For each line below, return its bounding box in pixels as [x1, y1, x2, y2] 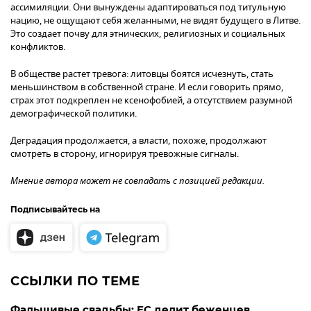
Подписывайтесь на [10, 204, 102, 215]
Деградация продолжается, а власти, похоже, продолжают [10, 133, 267, 147]
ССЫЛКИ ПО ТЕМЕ [10, 274, 140, 289]
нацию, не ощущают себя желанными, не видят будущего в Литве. [10, 13, 301, 27]
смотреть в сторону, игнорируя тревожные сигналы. [10, 146, 239, 160]
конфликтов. [10, 40, 65, 53]
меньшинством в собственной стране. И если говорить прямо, [10, 80, 283, 94]
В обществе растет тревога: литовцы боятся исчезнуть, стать [10, 67, 274, 81]
